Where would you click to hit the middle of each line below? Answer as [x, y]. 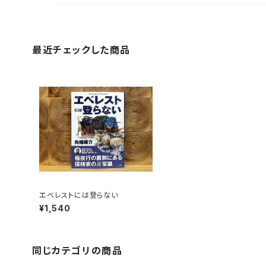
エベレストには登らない [79, 195]
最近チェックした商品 [82, 50]
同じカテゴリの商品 [77, 251]
